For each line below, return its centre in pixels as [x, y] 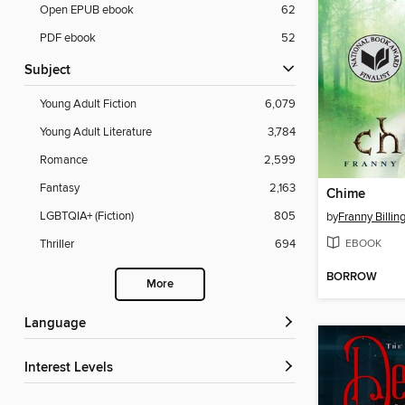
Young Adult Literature [96, 132]
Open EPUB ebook [87, 10]
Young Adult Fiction [88, 104]
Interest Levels [71, 368]
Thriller [57, 245]
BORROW [352, 278]
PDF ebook [68, 38]
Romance [64, 160]
